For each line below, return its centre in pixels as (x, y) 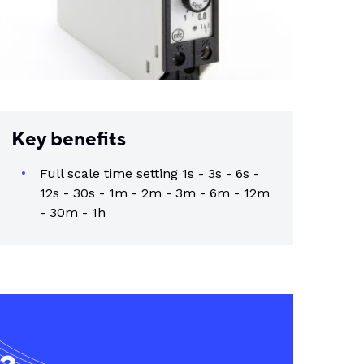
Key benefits (69, 139)
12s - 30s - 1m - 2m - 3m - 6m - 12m (155, 193)
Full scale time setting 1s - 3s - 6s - (149, 173)
